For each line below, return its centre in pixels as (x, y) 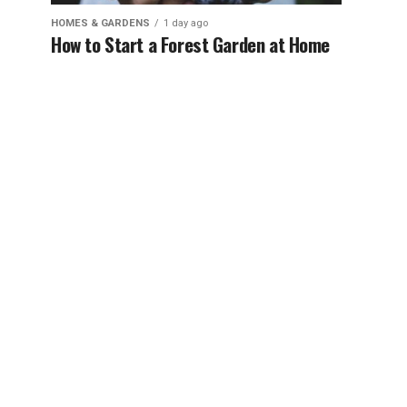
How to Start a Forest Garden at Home (191, 44)
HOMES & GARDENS (100, 23)
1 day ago (186, 23)
